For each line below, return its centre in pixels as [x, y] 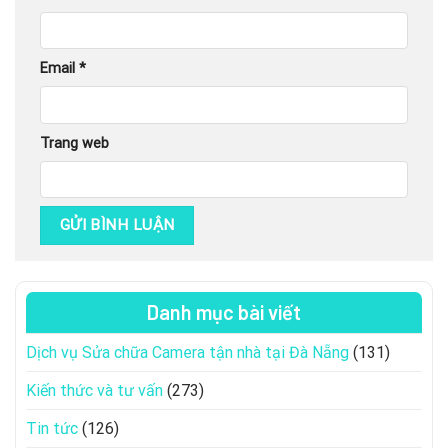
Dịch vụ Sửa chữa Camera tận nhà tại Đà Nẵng [187, 353]
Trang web [74, 143]
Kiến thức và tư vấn [94, 391]
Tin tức [52, 429]
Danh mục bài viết [224, 312]
